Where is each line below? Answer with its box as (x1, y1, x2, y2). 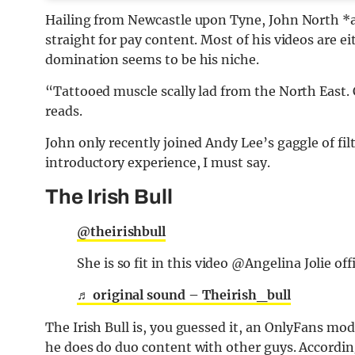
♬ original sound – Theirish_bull (77, 287, 291, 303)
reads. (45, 103, 82, 120)
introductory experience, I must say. (45, 155, 270, 171)
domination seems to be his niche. (45, 52, 259, 68)
